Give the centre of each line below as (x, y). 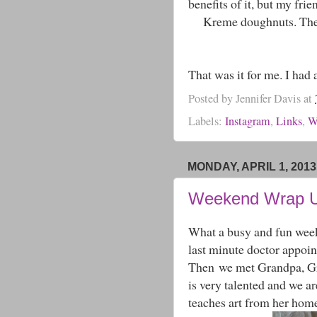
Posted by (212, 98)
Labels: (207, 121)
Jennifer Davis (268, 98)
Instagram (248, 121)
